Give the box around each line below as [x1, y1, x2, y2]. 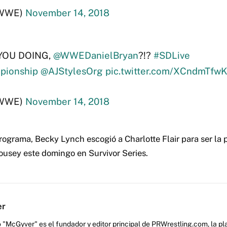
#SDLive [153, 50, 190, 61]
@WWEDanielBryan [53, 50, 138, 61]
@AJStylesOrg [40, 65, 103, 77]
